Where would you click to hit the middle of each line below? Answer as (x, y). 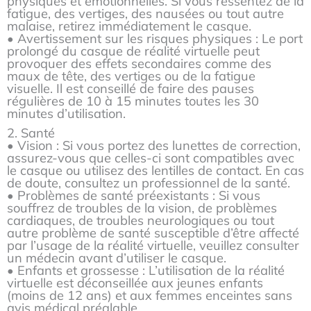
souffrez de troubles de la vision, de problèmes (142, 208)
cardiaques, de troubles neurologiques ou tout (141, 220)
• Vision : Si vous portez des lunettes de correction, (154, 145)
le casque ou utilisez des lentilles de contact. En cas (155, 170)
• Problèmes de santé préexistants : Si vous (134, 195)
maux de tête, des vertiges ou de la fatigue (131, 76)
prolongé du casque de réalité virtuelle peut (133, 51)
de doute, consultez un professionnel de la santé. (149, 183)
